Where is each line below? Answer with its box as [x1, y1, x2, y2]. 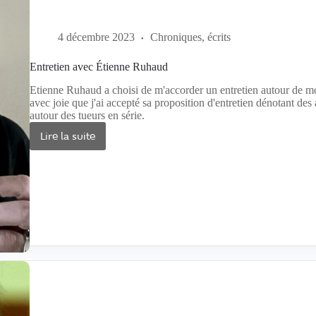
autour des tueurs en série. [30, 109, 145, 122]
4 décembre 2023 [58, 31, 135, 44]
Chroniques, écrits [150, 31, 231, 44]
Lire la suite [40, 129, 96, 144]
